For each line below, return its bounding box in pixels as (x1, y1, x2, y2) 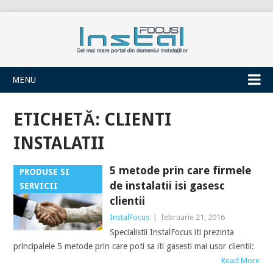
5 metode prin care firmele (109, 164, 251, 177)
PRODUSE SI (19, 167, 70, 177)
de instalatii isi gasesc (109, 179, 225, 192)
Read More (221, 256, 260, 265)
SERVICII (19, 181, 58, 191)
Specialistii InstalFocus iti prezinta (109, 227, 234, 237)
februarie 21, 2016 (160, 213, 225, 222)
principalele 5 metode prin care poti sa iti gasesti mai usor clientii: (13, 241, 255, 251)
